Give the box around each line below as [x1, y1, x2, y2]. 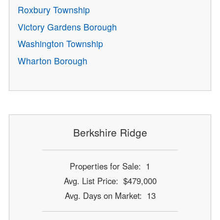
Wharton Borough [18, 54, 88, 67]
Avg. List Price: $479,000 [63, 175, 157, 187]
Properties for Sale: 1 [70, 160, 150, 172]
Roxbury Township [18, 3, 90, 16]
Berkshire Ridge [73, 124, 147, 139]
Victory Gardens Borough [18, 20, 117, 33]
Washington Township [18, 37, 104, 50]
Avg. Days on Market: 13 [64, 190, 156, 202]
